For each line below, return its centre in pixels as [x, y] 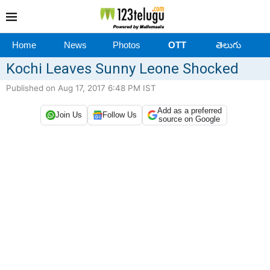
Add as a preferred [189, 110]
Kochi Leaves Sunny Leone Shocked [122, 68]
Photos [126, 45]
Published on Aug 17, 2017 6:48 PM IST [81, 88]
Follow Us [119, 115]
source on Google [189, 119]
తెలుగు [228, 45]
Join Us [68, 115]
